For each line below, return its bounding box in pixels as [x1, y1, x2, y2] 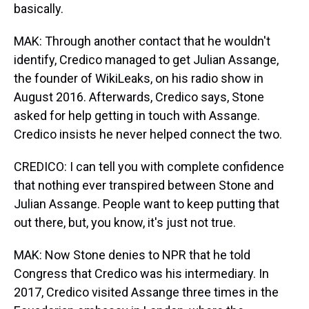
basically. [14, 1, 63, 16]
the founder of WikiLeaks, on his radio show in [14, 71, 263, 86]
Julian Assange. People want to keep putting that [14, 197, 279, 211]
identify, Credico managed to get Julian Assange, [14, 52, 279, 67]
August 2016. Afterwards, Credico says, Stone [14, 90, 264, 104]
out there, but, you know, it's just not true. [14, 215, 236, 230]
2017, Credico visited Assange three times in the [14, 285, 279, 299]
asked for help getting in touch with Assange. [14, 108, 260, 123]
